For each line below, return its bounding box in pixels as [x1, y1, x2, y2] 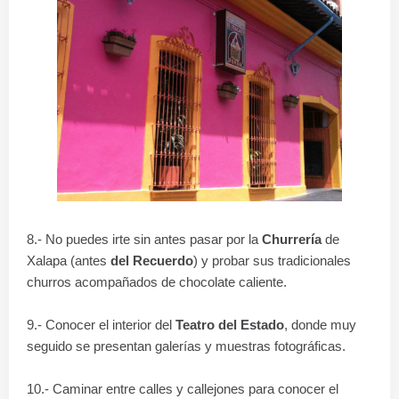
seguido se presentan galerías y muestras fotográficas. [27, 338, 346, 354]
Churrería [262, 232, 322, 248]
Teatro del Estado [175, 317, 284, 333]
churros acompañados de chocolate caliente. [27, 274, 287, 290]
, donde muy [284, 317, 356, 333]
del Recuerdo [110, 253, 193, 269]
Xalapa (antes [27, 253, 110, 269]
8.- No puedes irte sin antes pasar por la [27, 232, 262, 248]
